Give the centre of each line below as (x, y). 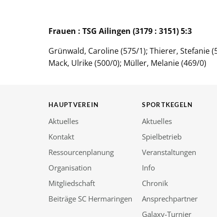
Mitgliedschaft (72, 183)
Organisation (70, 167)
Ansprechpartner (170, 198)
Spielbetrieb (162, 136)
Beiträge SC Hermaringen (90, 198)
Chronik (155, 183)
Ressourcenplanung (81, 152)
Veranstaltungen (169, 152)
